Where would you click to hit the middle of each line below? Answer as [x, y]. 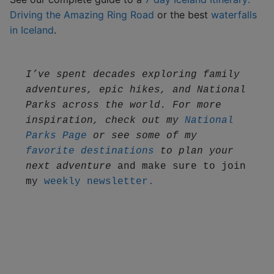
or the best [183, 14]
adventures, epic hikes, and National [135, 90]
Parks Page [56, 136]
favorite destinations [90, 151]
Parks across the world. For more [123, 106]
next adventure [68, 167]
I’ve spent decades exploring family [132, 75]
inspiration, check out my [105, 121]
